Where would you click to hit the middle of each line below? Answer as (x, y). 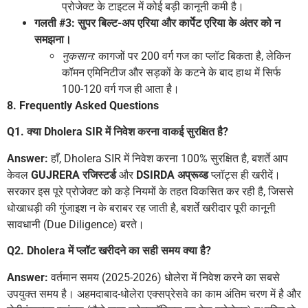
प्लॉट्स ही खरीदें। (244, 175)
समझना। (53, 40)
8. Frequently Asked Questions (83, 106)
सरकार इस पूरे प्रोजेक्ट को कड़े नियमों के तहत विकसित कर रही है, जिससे (150, 191)
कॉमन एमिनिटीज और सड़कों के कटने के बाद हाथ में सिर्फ (172, 73)
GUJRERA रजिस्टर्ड (74, 175)
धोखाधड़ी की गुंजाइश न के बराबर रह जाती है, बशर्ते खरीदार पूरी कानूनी (141, 208)
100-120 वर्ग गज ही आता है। (121, 89)
